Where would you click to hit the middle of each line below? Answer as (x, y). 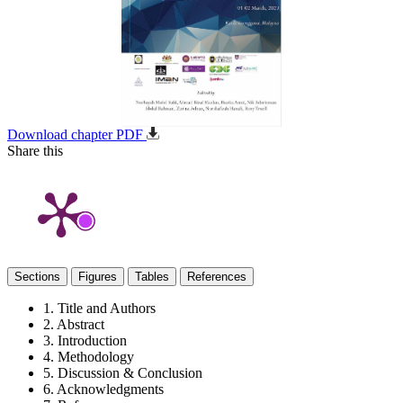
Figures (98, 277)
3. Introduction (85, 340)
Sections (37, 277)
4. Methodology (89, 357)
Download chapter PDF (77, 134)
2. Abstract (74, 324)
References (217, 277)
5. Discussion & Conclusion (123, 373)
